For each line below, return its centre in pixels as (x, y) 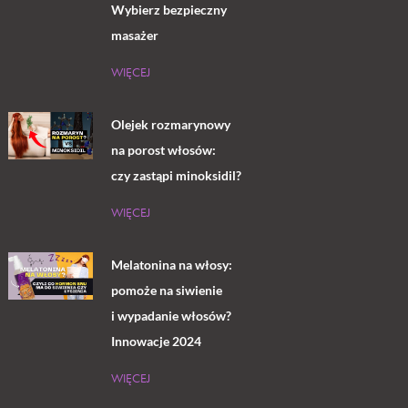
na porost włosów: (163, 149)
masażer (134, 35)
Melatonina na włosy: (171, 264)
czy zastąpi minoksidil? (176, 175)
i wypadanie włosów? (171, 315)
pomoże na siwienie (166, 290)
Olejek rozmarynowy (170, 124)
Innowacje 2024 (156, 341)
